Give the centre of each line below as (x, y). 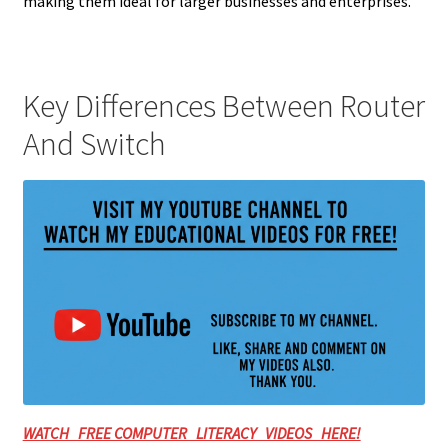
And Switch (94, 143)
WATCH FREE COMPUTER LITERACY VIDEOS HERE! (191, 433)
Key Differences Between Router (223, 105)
